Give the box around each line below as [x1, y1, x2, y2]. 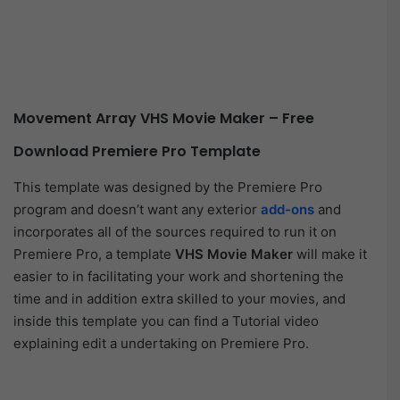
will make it [293, 246, 367, 263]
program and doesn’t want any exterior [13, 201, 261, 219]
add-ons [261, 201, 314, 219]
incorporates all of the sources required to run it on [13, 223, 337, 241]
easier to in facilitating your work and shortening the [13, 268, 344, 286]
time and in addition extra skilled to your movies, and [13, 290, 346, 308]
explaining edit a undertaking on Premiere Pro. [13, 335, 309, 353]
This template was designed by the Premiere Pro [13, 179, 322, 196]
